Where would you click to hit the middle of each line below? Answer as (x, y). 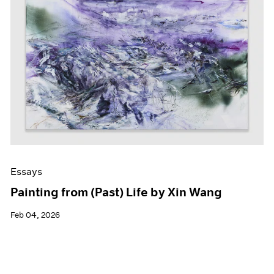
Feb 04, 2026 (35, 215)
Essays (27, 171)
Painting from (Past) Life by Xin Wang (117, 192)
